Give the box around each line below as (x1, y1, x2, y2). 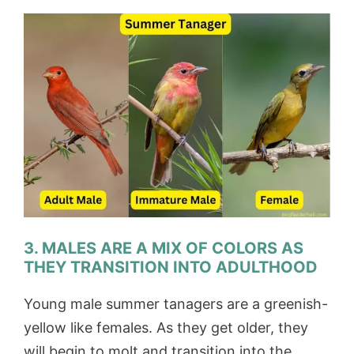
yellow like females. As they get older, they (24, 319, 308, 337)
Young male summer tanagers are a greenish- (24, 296, 328, 313)
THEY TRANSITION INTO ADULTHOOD (24, 258, 318, 277)
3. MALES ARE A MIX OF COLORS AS (24, 239, 303, 258)
